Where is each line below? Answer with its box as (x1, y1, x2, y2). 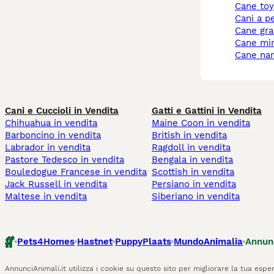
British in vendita (152, 130, 227, 141)
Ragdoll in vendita (152, 142, 231, 154)
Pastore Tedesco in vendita (5, 154, 124, 166)
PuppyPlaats (115, 236, 172, 248)
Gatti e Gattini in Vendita (152, 105, 262, 117)
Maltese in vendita (5, 191, 87, 202)
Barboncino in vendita (5, 130, 101, 141)
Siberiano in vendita (152, 191, 240, 202)
